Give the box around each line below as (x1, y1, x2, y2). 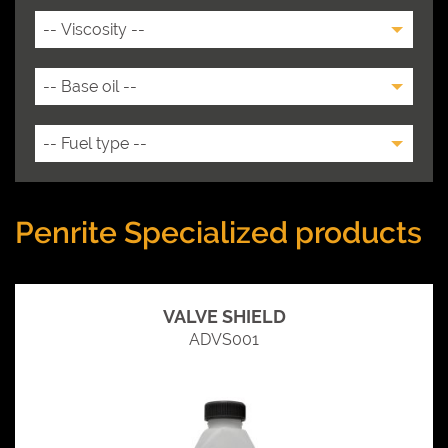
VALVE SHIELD (162, 305, 286, 327)
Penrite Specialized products (15, 214, 422, 250)
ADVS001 (189, 329, 259, 349)
